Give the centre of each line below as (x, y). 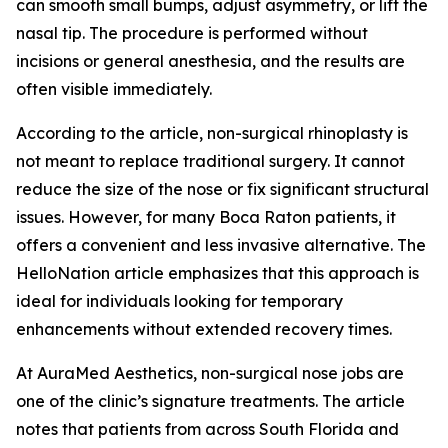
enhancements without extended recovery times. (204, 329)
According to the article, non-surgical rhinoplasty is (212, 133)
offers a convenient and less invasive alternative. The (221, 245)
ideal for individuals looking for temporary (179, 301)
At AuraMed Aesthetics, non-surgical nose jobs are (210, 373)
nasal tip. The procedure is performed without (192, 33)
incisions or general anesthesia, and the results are (210, 61)
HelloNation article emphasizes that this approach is (217, 273)
